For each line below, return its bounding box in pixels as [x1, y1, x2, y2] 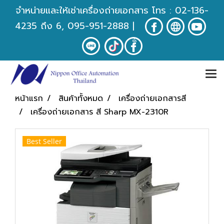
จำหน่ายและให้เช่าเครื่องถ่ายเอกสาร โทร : [15, 3, 175, 17]
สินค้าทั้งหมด [58, 92, 103, 104]
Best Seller [26, 136, 62, 146]
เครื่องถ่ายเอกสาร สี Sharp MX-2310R [30, 106, 168, 118]
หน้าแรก [15, 92, 43, 104]
